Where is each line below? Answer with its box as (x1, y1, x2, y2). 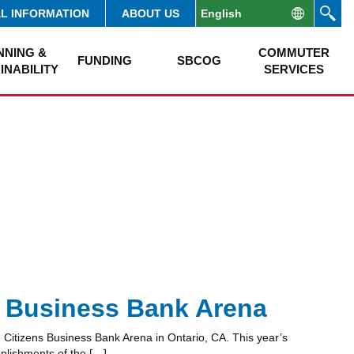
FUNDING (77, 54, 132, 67)
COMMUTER (258, 45, 330, 59)
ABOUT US (122, 7, 179, 20)
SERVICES (264, 62, 324, 76)
